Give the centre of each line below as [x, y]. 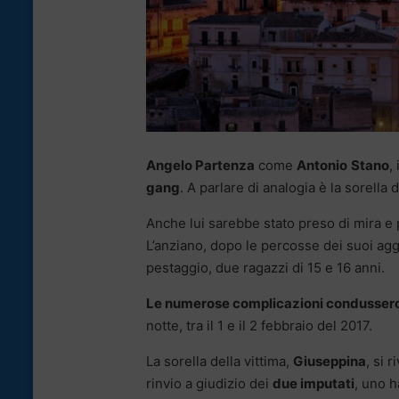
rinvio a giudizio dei [209, 384]
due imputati [313, 384]
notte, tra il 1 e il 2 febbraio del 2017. [259, 326]
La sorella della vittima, [220, 362]
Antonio [322, 166]
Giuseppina [330, 362]
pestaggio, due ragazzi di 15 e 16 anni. [265, 268]
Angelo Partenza [200, 166]
